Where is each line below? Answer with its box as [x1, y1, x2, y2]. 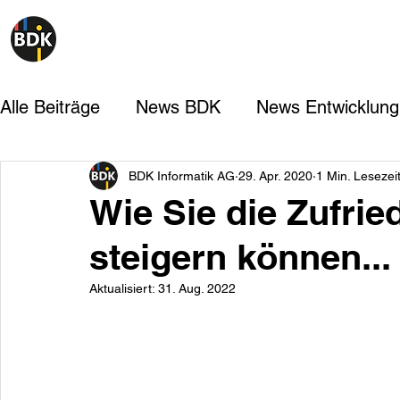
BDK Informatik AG [129, 168, 235, 183]
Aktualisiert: [89, 281, 158, 296]
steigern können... [89, 236, 391, 278]
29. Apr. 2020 [238, 168, 312, 183]
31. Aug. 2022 [158, 281, 236, 296]
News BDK [136, 96, 221, 118]
